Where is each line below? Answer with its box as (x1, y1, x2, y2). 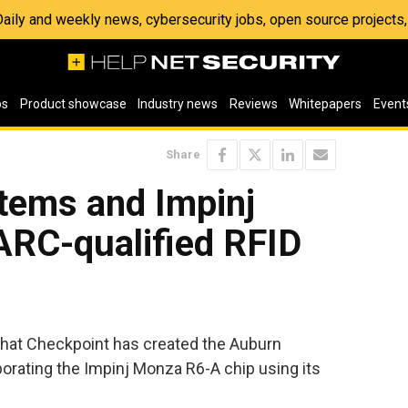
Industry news (138, 97, 219, 111)
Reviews (229, 97, 278, 111)
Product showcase (19, 97, 127, 111)
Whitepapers (289, 97, 362, 111)
